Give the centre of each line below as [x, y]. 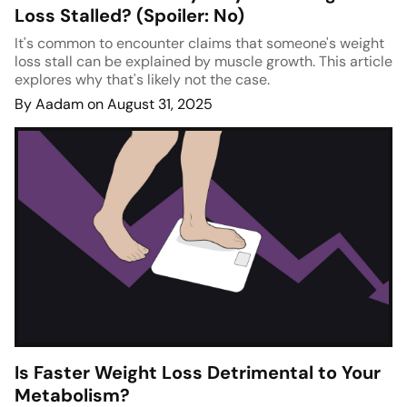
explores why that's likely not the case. [142, 80]
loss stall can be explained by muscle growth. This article [203, 62]
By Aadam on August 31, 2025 [114, 104]
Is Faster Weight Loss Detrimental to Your [198, 373]
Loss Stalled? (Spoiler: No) [129, 16]
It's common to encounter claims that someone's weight [199, 44]
